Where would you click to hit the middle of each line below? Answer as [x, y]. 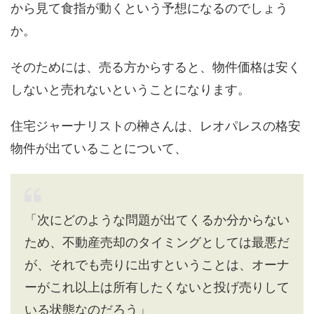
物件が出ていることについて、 [99, 149]
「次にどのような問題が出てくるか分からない [157, 220]
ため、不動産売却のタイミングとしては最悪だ [157, 243]
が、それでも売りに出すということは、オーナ [157, 265]
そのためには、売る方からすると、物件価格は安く [156, 67]
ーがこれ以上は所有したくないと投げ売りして [157, 287]
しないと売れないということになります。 [130, 90]
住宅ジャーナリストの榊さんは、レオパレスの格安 [156, 126]
